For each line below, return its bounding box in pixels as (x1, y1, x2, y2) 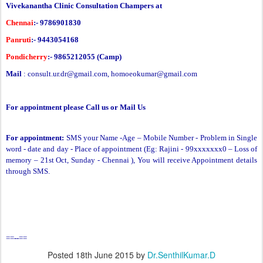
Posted (48, 249, 76, 261)
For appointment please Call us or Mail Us (6, 103, 146, 112)
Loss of (234, 144, 258, 154)
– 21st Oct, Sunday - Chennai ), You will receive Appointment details (33, 156, 257, 165)
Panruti (6, 35, 31, 45)
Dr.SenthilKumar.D (147, 249, 215, 261)
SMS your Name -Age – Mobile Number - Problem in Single (64, 133, 257, 143)
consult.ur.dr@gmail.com (28, 69, 107, 79)
